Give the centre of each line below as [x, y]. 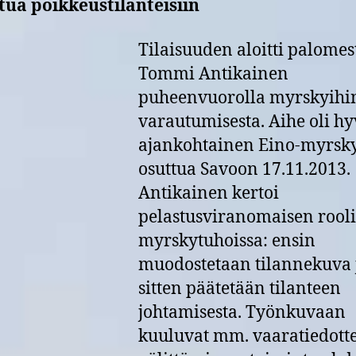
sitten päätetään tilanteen [240, 288]
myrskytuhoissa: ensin [227, 241]
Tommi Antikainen [213, 74]
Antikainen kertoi [209, 193]
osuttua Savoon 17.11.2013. [244, 169]
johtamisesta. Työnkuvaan [242, 312]
